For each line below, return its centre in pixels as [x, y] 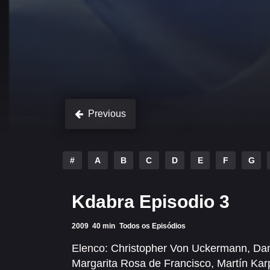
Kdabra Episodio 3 [151, 202]
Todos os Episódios [152, 226]
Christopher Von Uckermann [179, 248]
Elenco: [90, 248]
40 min [104, 226]
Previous [107, 114]
